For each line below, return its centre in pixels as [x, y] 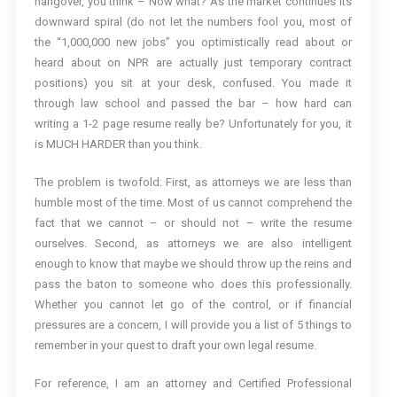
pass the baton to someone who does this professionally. [193, 284]
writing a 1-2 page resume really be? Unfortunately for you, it [193, 124]
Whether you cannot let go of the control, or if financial [193, 305]
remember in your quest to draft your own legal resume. [175, 346]
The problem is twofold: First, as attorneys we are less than [193, 183]
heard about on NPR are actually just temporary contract [193, 63]
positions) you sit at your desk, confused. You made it [193, 83]
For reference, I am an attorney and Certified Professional [193, 384]
